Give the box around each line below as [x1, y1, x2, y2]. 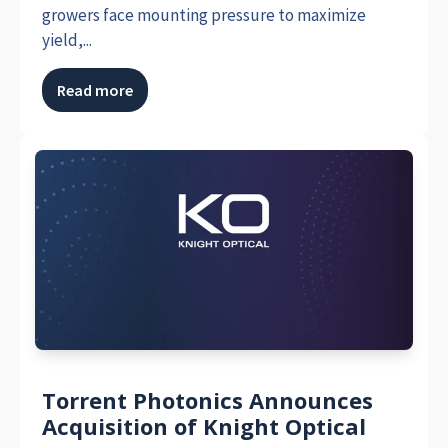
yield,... [42, 29, 93, 52]
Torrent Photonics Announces [42, 385, 374, 416]
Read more [57, 80, 134, 101]
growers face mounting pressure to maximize [42, 4, 367, 27]
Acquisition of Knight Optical [42, 411, 367, 442]
